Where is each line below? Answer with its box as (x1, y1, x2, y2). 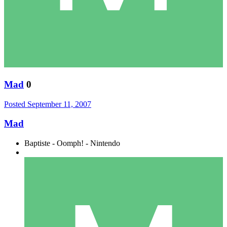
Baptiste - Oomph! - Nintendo (24, 139, 120, 148)
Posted (4, 99, 27, 108)
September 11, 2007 (27, 99, 91, 108)
